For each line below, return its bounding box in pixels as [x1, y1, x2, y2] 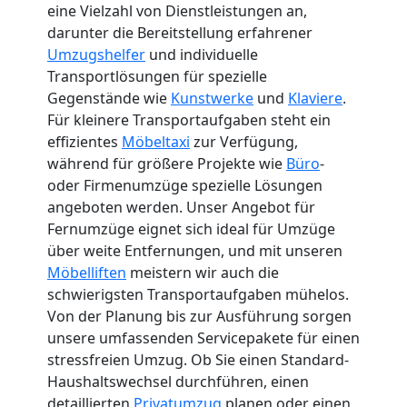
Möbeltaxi [122, 131, 190, 152]
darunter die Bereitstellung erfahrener [47, 22, 313, 43]
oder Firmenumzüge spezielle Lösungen [47, 174, 323, 195]
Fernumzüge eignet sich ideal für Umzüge [47, 218, 335, 239]
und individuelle [145, 44, 258, 65]
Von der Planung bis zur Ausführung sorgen [47, 305, 352, 326]
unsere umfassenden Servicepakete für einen [47, 327, 360, 348]
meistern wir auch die [126, 262, 279, 283]
